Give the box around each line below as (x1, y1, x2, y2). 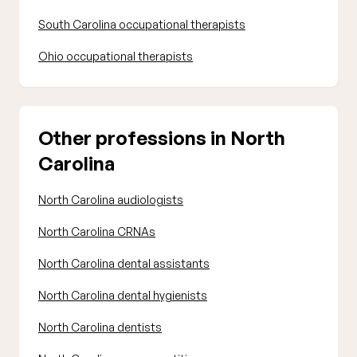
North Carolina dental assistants (38, 257, 210, 270)
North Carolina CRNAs (38, 225, 155, 238)
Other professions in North (38, 126, 285, 150)
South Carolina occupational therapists (38, 18, 245, 31)
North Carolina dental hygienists (38, 288, 207, 302)
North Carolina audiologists (38, 193, 183, 206)
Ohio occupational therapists (38, 49, 193, 63)
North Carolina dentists (38, 320, 162, 334)
